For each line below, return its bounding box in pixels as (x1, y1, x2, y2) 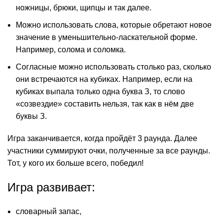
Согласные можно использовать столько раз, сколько (16, 62, 211, 71)
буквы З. (16, 111, 47, 120)
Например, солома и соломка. (16, 45, 126, 54)
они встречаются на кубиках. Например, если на (16, 74, 192, 83)
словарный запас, (16, 207, 81, 216)
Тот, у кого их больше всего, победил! (7, 158, 144, 167)
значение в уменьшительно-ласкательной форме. (16, 33, 197, 41)
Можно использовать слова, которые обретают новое (16, 20, 212, 29)
